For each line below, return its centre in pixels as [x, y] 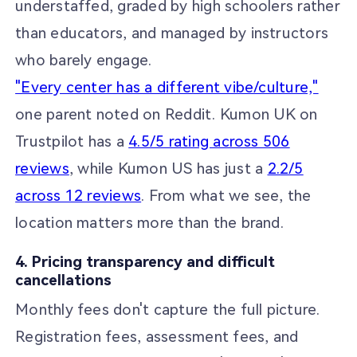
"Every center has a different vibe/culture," [167, 88]
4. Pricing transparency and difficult [145, 261]
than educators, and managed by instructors [172, 33]
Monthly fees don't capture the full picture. [168, 310]
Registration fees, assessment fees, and [157, 337]
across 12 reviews [78, 196]
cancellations [64, 280]
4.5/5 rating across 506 [209, 142]
